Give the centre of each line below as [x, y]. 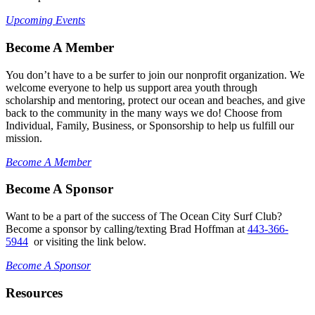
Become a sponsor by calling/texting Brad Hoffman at [127, 229]
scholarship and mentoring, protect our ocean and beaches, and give [155, 100]
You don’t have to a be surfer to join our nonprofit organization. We [155, 75]
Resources [34, 292]
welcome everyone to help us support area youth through [131, 87]
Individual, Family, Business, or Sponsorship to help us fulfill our [150, 125]
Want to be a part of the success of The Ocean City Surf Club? [144, 216]
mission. [24, 138]
